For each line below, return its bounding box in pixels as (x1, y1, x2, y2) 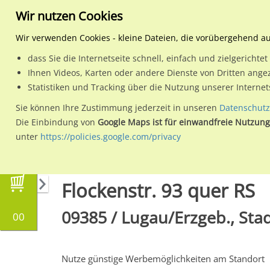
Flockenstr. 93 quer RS (61, 178, 255, 203)
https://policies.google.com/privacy (40, 131, 181, 142)
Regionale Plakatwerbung (81, 148, 183, 160)
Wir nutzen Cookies (16, 8, 123, 24)
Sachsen (193, 148, 227, 160)
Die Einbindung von (16, 116, 95, 128)
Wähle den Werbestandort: (61, 89, 171, 100)
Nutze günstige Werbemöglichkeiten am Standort (61, 253, 265, 265)
